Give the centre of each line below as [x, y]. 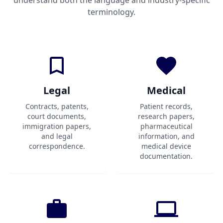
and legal [57, 136]
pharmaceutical [166, 126]
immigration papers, [57, 126]
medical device [166, 146]
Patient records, [166, 106]
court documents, [57, 116]
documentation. [166, 156]
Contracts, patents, [57, 106]
